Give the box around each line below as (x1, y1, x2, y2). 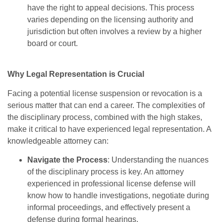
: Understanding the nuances (108, 156, 209, 165)
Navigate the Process (27, 156, 108, 165)
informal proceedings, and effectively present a (27, 203, 190, 212)
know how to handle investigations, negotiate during (27, 191, 209, 200)
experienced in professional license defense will (27, 179, 196, 188)
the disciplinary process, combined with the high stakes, (7, 112, 202, 121)
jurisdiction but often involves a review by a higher (27, 27, 202, 36)
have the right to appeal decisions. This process (27, 3, 194, 12)
